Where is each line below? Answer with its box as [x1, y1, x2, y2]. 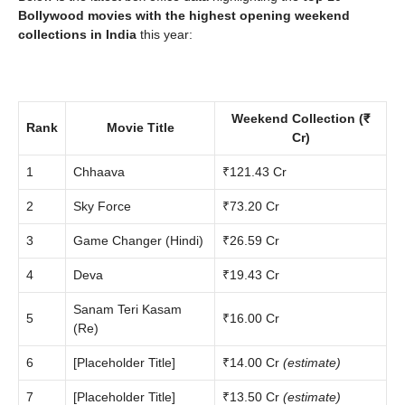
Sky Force [73, 199, 131, 213]
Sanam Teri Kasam [73, 302, 182, 316]
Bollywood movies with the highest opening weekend [18, 8, 350, 23]
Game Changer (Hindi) [73, 233, 203, 248]
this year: [137, 27, 193, 42]
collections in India [18, 27, 137, 42]
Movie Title [106, 120, 174, 135]
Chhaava [73, 165, 125, 179]
